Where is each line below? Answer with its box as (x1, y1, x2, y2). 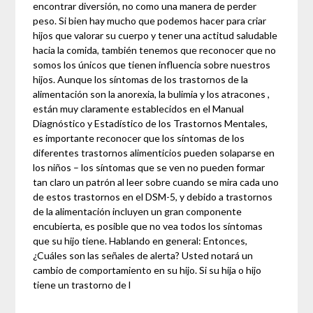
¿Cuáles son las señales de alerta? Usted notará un (33, 249, 254, 262)
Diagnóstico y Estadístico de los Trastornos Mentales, (33, 117, 268, 130)
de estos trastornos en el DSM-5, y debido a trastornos (33, 191, 273, 203)
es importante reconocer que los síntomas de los (33, 132, 245, 145)
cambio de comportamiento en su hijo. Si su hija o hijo (33, 264, 262, 277)
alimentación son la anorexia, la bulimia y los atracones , (33, 88, 270, 101)
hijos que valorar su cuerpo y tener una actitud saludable (33, 29, 278, 42)
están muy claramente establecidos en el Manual (33, 103, 245, 115)
